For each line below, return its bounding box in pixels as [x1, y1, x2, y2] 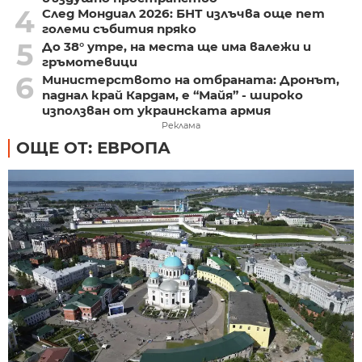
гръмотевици [41, 54, 137, 70]
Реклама [162, 120, 200, 132]
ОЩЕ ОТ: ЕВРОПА [16, 138, 170, 158]
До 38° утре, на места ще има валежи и [41, 39, 311, 55]
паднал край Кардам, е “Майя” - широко [41, 87, 303, 103]
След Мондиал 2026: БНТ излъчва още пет [41, 6, 325, 22]
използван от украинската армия [41, 103, 271, 119]
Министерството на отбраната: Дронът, [41, 72, 339, 88]
